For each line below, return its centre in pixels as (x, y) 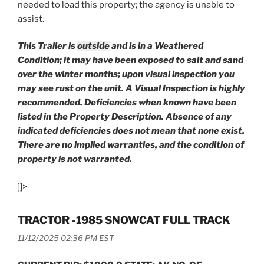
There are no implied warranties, (88, 145)
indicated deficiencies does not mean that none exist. (131, 131)
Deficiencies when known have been (160, 103)
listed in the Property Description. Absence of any (125, 117)
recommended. (50, 103)
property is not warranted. (77, 159)
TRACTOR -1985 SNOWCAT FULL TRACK (124, 220)
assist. (31, 19)
